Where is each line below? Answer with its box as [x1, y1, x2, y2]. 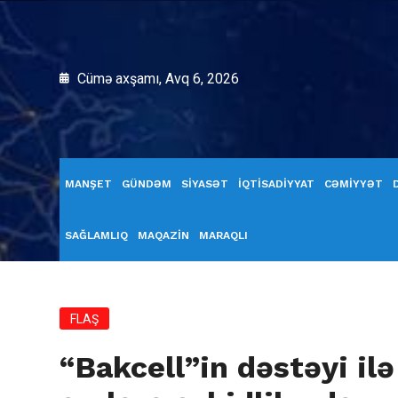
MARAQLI [199, 229, 248, 242]
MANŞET [65, 178, 112, 190]
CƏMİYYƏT [324, 178, 383, 190]
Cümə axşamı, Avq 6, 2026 [74, 70, 239, 87]
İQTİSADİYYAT [238, 178, 314, 190]
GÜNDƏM [122, 178, 171, 190]
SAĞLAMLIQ [65, 229, 128, 242]
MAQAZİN [138, 229, 189, 242]
